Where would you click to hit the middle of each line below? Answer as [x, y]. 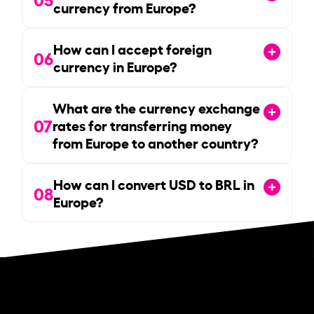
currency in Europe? [115, 66]
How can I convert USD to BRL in [154, 183]
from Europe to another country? [156, 142]
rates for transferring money [143, 124]
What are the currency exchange [157, 107]
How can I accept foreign [133, 48]
